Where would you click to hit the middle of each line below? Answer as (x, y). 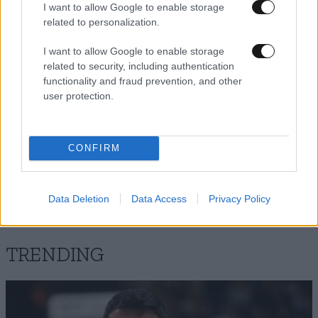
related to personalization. (102, 22)
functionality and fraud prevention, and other (143, 81)
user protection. (78, 95)
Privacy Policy (239, 198)
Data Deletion (78, 198)
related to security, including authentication (139, 66)
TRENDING (55, 256)
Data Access (159, 198)
